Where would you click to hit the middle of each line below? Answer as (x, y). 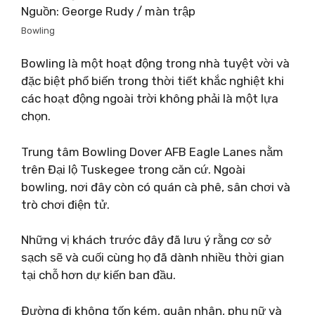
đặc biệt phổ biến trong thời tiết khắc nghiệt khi (153, 81)
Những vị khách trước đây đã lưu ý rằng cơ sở (146, 240)
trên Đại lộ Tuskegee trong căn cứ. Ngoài (133, 169)
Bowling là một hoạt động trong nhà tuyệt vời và (155, 63)
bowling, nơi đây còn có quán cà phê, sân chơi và (156, 187)
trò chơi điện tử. (65, 204)
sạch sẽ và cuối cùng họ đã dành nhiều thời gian (153, 257)
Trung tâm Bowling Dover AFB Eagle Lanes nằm (152, 152)
